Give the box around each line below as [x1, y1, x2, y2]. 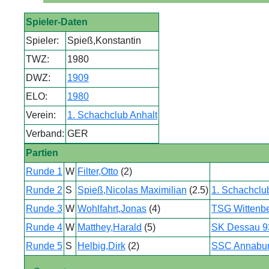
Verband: [25, 128, 64, 139]
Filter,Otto [77, 166, 118, 177]
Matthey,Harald [77, 222, 142, 232]
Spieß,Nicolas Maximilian [77, 185, 187, 195]
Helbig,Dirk [77, 241, 125, 251]
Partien [25, 148, 58, 158]
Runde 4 [25, 222, 62, 232]
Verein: [25, 110, 56, 120]
